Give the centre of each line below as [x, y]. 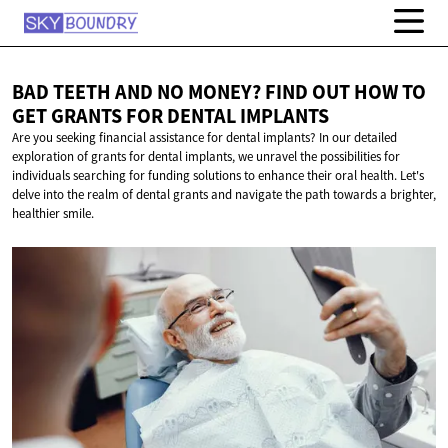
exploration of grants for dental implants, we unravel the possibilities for [206, 157]
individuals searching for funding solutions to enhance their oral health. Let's [218, 176]
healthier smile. [53, 214]
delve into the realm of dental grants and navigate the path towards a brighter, [224, 195]
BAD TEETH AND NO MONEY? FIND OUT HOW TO [219, 92]
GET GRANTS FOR [89, 116]
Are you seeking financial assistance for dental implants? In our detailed [204, 138]
